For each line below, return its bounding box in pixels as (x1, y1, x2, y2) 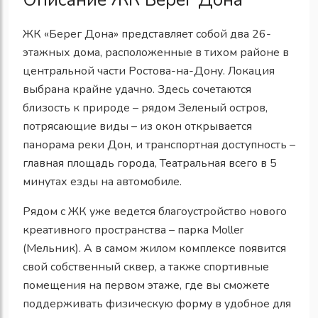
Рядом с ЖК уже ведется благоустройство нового (23, 203, 287, 219)
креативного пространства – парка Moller (23, 221, 243, 238)
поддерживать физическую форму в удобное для (23, 295, 291, 312)
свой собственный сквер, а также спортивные (23, 258, 269, 275)
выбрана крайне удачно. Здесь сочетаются (23, 81, 251, 97)
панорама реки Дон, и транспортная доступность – (23, 136, 295, 153)
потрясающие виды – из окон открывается (23, 118, 252, 134)
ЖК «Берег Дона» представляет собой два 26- (23, 26, 271, 42)
